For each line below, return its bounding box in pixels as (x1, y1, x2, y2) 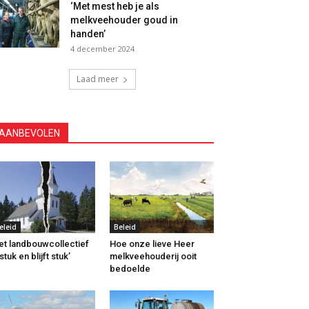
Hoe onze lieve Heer (109, 239, 195, 250)
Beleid (113, 222, 136, 232)
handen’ (70, 28, 106, 39)
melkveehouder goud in (70, 14, 178, 26)
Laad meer (76, 73, 119, 85)
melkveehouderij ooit (109, 251, 197, 262)
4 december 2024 (70, 43, 134, 54)
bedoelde (109, 263, 150, 275)
